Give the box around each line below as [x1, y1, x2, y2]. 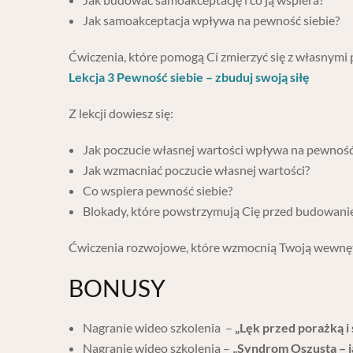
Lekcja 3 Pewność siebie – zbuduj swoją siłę [69, 69, 310, 85]
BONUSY [69, 273, 165, 303]
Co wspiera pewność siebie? [83, 183, 232, 199]
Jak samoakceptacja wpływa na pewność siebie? [83, 13, 340, 28]
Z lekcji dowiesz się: [69, 106, 173, 121]
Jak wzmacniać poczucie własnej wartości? [83, 162, 310, 178]
